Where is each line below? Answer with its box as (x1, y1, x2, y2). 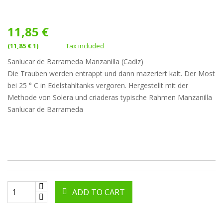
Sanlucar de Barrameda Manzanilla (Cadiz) (7, 57, 143, 67)
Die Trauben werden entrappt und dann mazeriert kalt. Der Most (7, 69, 215, 79)
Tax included (66, 41, 104, 51)
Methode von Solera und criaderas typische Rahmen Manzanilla (7, 93, 212, 103)
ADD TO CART (72, 187, 125, 198)
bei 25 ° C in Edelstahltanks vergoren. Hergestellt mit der (7, 81, 188, 91)
